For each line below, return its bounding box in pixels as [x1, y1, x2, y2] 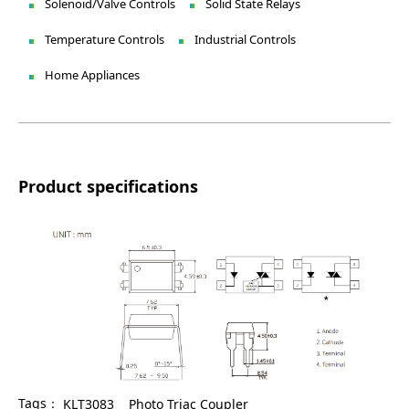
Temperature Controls [45, 31, 165, 48]
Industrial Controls [194, 31, 297, 48]
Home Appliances [45, 67, 141, 84]
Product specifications [18, 175, 198, 198]
